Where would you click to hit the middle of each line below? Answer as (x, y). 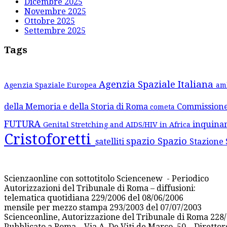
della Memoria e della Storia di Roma (77, 107)
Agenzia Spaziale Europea (51, 85)
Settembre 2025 (55, 30)
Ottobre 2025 (50, 21)
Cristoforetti (50, 139)
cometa (163, 107)
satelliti (111, 142)
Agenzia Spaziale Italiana (157, 84)
